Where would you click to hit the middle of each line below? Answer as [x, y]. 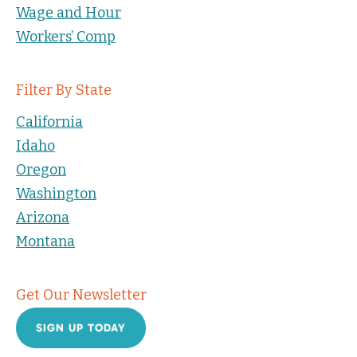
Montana [45, 241]
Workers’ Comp [66, 36]
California [49, 122]
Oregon [41, 169]
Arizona [43, 217]
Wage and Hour [69, 12]
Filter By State [64, 90]
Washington [56, 193]
